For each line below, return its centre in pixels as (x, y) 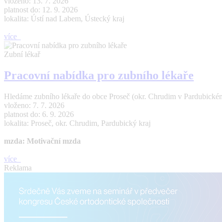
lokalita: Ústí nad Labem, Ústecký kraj (64, 19)
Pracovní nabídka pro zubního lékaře (99, 76)
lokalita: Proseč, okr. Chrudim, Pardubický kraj (77, 123)
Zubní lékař (22, 55)
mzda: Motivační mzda (42, 141)
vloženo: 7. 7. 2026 (34, 106)
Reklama (18, 168)
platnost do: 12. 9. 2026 (41, 10)
